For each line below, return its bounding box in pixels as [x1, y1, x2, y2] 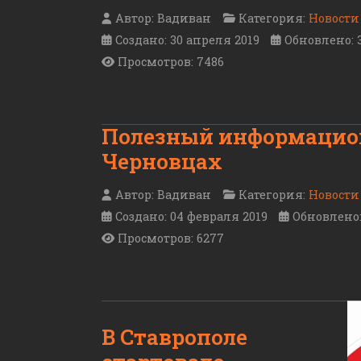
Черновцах [102, 147, 222, 176]
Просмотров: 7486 [118, 54, 224, 70]
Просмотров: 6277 [118, 230, 224, 246]
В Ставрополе [102, 322, 247, 351]
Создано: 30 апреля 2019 [115, 32, 259, 48]
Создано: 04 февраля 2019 [115, 208, 268, 224]
